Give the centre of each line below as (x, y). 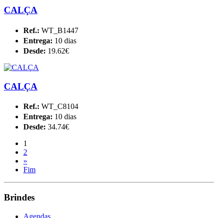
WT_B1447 (60, 30)
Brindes (19, 198)
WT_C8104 (60, 107)
